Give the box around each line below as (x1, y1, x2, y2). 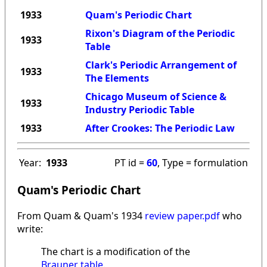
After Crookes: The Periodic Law (85, 122, 235, 135)
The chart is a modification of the (41, 244, 190, 258)
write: (17, 222, 43, 235)
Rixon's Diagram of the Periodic (85, 27, 235, 41)
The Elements (85, 72, 149, 85)
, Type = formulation (157, 156, 248, 170)
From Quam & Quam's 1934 (17, 209, 145, 222)
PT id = (114, 156, 147, 170)
